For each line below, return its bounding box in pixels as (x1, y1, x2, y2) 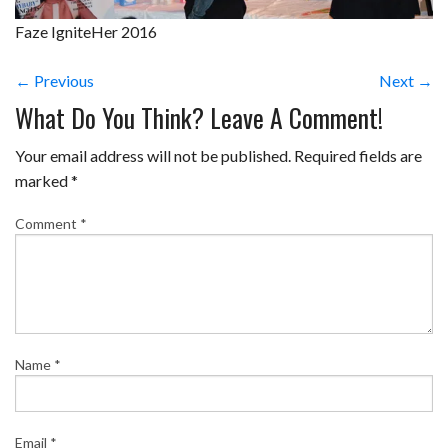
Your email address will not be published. (15, 146, 291, 166)
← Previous (15, 70, 94, 90)
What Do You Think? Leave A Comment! (15, 98, 383, 137)
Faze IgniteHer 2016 (15, 21, 157, 41)
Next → (379, 70, 433, 90)
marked (15, 171, 71, 191)
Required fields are (294, 146, 422, 166)
